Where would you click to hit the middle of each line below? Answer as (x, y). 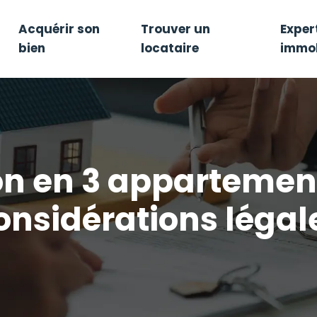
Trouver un (175, 29)
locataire (169, 48)
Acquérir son (59, 29)
